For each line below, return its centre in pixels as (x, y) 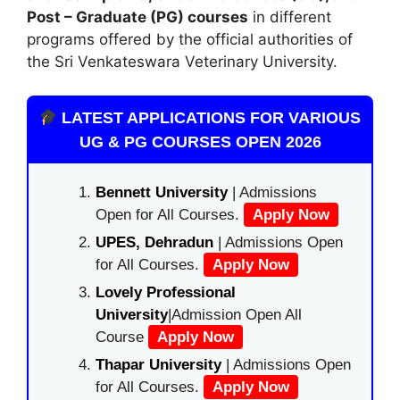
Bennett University (162, 192)
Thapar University (158, 365)
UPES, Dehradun (154, 242)
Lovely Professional (166, 292)
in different (290, 17)
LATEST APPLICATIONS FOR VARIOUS (209, 118)
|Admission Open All (235, 315)
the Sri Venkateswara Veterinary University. (182, 61)
